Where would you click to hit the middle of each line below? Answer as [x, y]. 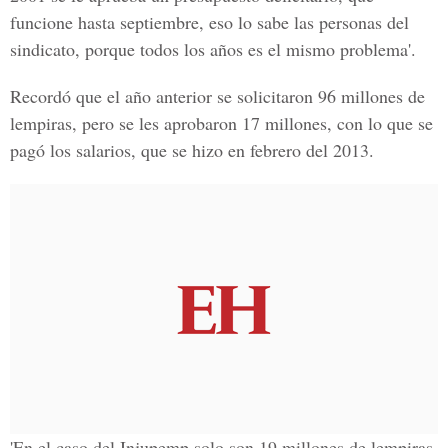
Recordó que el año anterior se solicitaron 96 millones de [217, 96]
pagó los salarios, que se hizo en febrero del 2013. [192, 150]
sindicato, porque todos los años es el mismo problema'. [213, 49]
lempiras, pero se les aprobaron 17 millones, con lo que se [221, 123]
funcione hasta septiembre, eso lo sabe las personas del [209, 22]
